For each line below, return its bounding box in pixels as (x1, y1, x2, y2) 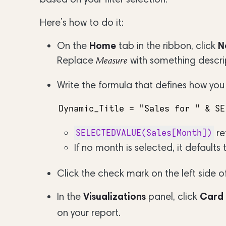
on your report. (57, 206, 121, 219)
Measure (96, 56, 128, 67)
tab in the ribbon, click (116, 39, 218, 51)
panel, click (146, 190, 200, 203)
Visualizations (83, 190, 146, 203)
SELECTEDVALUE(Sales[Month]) (76, 127, 212, 139)
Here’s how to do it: (40, 16, 124, 28)
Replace (57, 53, 96, 66)
